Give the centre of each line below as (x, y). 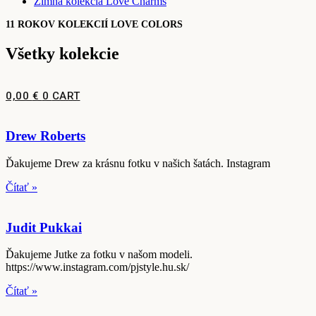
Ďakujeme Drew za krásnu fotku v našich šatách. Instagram (138, 163)
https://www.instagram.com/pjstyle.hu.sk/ (123, 267)
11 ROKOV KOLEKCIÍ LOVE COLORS (94, 24)
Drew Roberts (45, 136)
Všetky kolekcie (62, 53)
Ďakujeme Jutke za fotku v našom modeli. (99, 255)
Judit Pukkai (44, 227)
